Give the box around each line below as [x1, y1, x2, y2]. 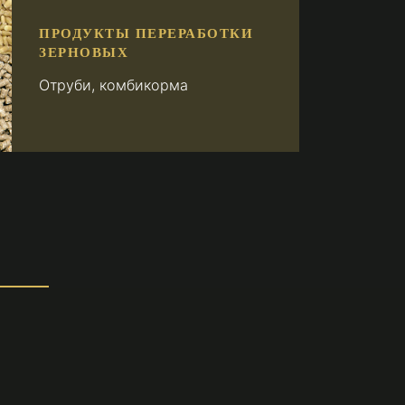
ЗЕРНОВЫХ [39, 45, 129, 61]
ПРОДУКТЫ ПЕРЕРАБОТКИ [39, 26, 254, 42]
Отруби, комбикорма [39, 76, 189, 95]
